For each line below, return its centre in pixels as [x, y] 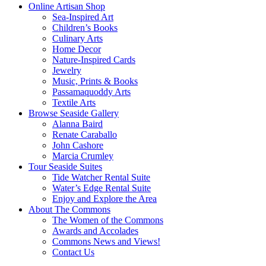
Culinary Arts [77, 38]
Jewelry [67, 70]
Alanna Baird [77, 123]
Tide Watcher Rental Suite [101, 177]
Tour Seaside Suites [65, 166]
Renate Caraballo [85, 134]
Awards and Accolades [95, 230]
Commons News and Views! [106, 241]
